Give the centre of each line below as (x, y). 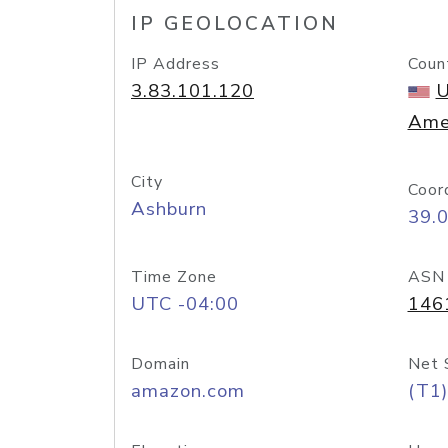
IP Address (175, 64)
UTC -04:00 (185, 304)
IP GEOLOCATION (235, 24)
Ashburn (169, 209)
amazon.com (188, 391)
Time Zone (174, 277)
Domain (160, 364)
